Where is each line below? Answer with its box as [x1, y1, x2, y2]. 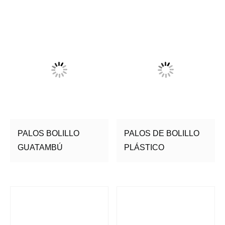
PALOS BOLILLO [18, 129, 79, 138]
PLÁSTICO [124, 143, 165, 152]
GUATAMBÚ [18, 143, 63, 152]
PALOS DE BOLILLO [124, 129, 200, 138]
